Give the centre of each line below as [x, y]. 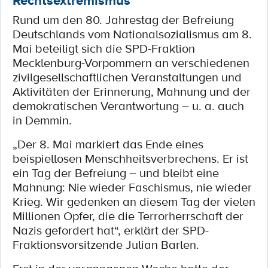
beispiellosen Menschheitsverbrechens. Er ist [130, 159]
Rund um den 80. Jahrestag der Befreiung [123, 20]
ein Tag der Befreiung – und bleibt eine [116, 173]
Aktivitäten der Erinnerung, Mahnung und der [132, 92]
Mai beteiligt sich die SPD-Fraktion [104, 48]
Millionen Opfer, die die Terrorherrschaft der [128, 216]
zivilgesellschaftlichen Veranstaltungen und [127, 77]
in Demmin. [42, 120]
